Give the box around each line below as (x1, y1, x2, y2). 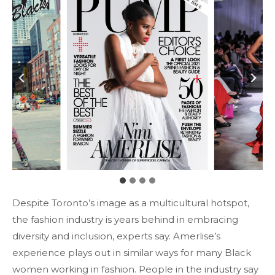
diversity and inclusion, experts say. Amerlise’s (12, 230, 220, 242)
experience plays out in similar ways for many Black (12, 247, 251, 258)
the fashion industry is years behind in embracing (12, 214, 238, 225)
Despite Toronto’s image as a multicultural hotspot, (12, 197, 249, 209)
